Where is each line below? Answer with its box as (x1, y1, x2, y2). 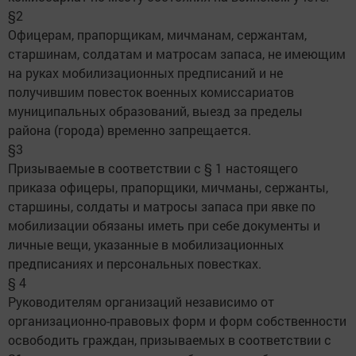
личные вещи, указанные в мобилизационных (8, 235, 284, 253)
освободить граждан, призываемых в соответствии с (8, 331, 331, 348)
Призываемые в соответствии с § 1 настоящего (8, 159, 298, 176)
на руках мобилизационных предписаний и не (8, 64, 283, 81)
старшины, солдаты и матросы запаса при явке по (8, 197, 315, 215)
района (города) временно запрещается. (8, 121, 251, 138)
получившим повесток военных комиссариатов (8, 83, 294, 100)
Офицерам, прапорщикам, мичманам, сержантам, (8, 25, 307, 43)
